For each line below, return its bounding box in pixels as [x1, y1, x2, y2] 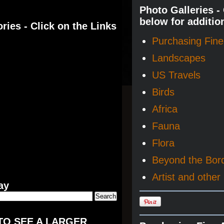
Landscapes [152, 52, 205, 63]
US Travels [152, 69, 200, 80]
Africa [152, 103, 177, 114]
